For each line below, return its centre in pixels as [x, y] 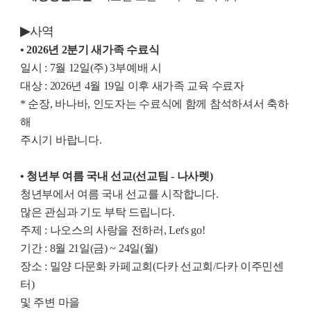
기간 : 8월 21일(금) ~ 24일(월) [89, 248]
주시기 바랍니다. [61, 140]
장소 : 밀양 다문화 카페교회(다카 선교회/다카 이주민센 [152, 266]
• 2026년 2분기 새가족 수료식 [90, 49]
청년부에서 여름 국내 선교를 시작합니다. [119, 194]
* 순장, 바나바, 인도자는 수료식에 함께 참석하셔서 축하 [154, 103]
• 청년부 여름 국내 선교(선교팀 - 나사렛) [117, 176]
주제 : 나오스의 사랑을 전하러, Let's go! [113, 230]
